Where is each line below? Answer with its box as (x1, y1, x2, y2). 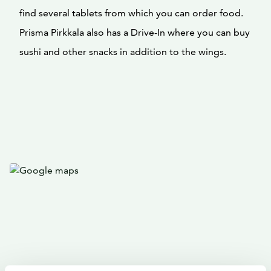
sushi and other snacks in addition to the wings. (19, 46, 226, 57)
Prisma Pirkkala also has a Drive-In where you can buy (19, 27, 250, 38)
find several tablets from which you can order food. (19, 7, 243, 19)
